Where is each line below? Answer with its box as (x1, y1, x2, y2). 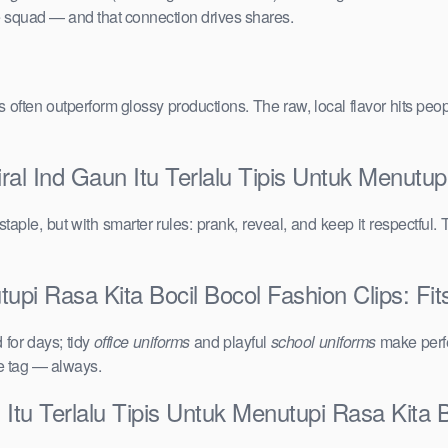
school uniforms (270, 330, 376, 354)
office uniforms (93, 330, 190, 354)
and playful (189, 330, 271, 354)
